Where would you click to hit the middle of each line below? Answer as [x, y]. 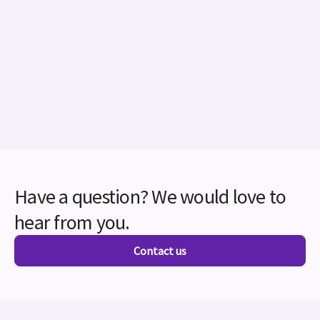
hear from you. [72, 222]
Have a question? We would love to [150, 196]
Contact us [160, 251]
